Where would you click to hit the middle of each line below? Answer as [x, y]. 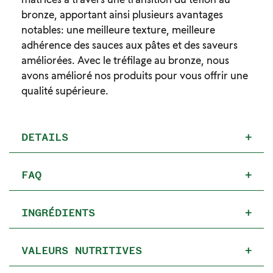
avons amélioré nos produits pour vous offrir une [135, 75]
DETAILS [45, 137]
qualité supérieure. [65, 90]
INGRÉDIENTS [58, 213]
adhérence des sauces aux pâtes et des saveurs [129, 45]
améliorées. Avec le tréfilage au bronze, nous [125, 60]
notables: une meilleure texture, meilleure [118, 30]
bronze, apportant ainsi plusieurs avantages [122, 14]
